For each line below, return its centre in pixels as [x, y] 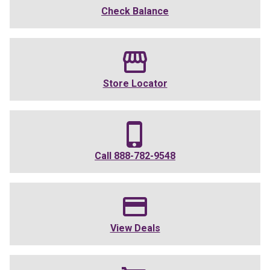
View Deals [135, 228]
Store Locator [135, 84]
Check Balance [135, 11]
